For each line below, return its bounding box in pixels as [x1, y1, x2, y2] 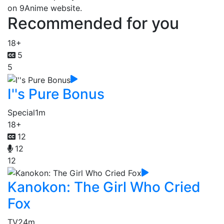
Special [7, 107, 35, 117]
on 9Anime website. [7, 3, 82, 13]
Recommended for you [7, 13, 179, 33]
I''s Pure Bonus [7, 85, 104, 102]
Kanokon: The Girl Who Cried [7, 178, 200, 196]
